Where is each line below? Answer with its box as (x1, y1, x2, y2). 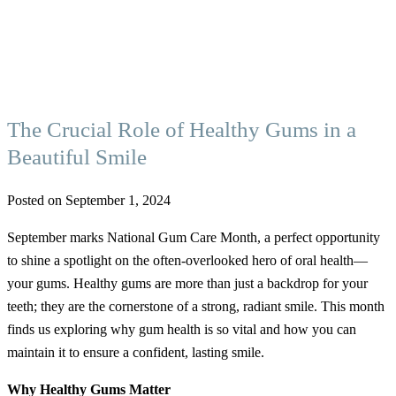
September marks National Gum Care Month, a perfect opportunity (7, 229, 380, 245)
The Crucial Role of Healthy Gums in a (7, 117, 356, 141)
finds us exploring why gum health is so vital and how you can (7, 321, 356, 337)
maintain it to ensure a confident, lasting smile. (7, 344, 264, 360)
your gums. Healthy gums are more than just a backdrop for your (7, 275, 368, 291)
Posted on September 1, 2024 (7, 192, 171, 208)
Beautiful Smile (7, 144, 147, 169)
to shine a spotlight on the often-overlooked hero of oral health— (7, 252, 368, 268)
